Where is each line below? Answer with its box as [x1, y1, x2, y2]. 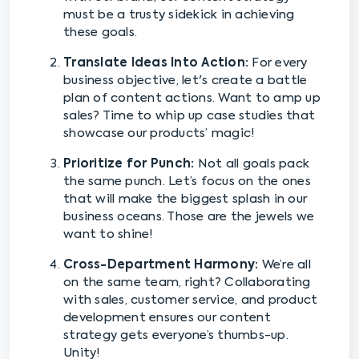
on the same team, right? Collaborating [63, 276, 311, 289]
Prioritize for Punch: [63, 158, 195, 171]
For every [248, 57, 308, 70]
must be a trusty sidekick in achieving [63, 9, 295, 22]
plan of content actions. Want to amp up [63, 92, 321, 105]
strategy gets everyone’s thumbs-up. [63, 329, 288, 342]
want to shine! [63, 228, 154, 241]
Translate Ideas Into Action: [63, 57, 248, 70]
